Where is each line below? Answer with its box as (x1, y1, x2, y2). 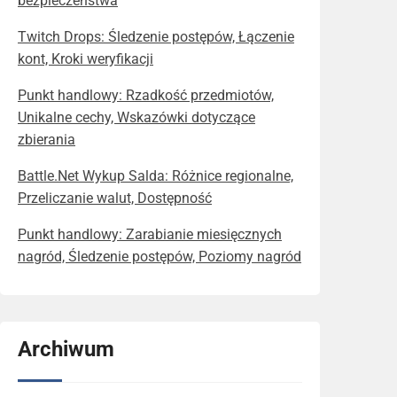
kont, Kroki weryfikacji (18, 51, 153, 68)
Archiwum (18, 337, 114, 362)
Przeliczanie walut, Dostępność (18, 190, 212, 207)
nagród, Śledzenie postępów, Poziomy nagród (18, 248, 301, 266)
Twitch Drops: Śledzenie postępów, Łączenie (18, 28, 294, 46)
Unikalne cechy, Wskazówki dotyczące (18, 109, 255, 127)
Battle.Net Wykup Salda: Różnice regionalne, (18, 167, 293, 185)
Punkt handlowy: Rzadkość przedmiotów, (18, 87, 274, 105)
